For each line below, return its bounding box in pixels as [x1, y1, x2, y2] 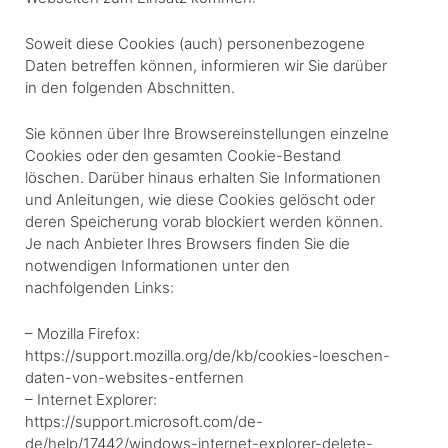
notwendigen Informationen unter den [25, 255, 290, 275]
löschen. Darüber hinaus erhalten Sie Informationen [25, 167, 381, 187]
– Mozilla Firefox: [25, 323, 140, 343]
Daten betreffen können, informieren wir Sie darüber [25, 55, 387, 75]
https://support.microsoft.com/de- [25, 411, 263, 431]
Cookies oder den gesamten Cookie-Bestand [25, 145, 341, 165]
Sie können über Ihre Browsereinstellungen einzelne [25, 123, 389, 143]
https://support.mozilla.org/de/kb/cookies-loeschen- [25, 345, 390, 365]
